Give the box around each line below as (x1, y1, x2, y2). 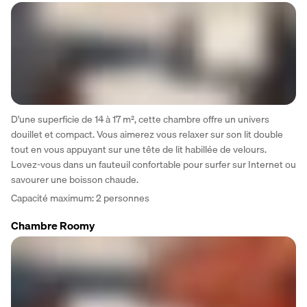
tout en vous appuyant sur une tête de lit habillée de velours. (11, 141, 267, 157)
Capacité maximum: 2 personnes (11, 190, 149, 206)
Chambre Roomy (11, 216, 95, 234)
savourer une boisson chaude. (11, 171, 138, 187)
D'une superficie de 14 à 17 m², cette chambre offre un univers (11, 111, 269, 127)
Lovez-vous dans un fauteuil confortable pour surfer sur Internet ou (11, 156, 296, 172)
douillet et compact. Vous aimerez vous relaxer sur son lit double (11, 126, 283, 142)
